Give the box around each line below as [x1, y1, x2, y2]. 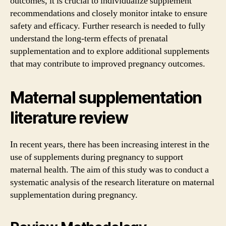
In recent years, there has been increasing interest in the [10, 138, 209, 150]
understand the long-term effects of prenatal [10, 32, 168, 44]
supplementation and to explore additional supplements [10, 45, 209, 57]
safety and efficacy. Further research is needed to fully [10, 20, 205, 32]
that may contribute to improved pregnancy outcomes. [10, 58, 205, 70]
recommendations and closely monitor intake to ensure [10, 7, 207, 19]
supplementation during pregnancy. [10, 189, 138, 201]
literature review [10, 107, 128, 128]
